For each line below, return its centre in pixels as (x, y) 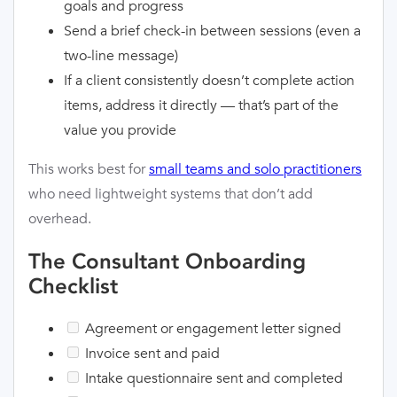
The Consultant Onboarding (167, 261)
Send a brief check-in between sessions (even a (212, 31)
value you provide (120, 130)
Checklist (73, 286)
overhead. (60, 219)
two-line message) (121, 56)
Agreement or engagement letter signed (211, 329)
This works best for (89, 169)
